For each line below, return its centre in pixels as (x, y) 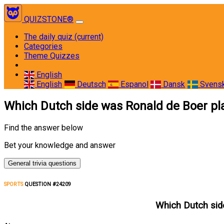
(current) (89, 37)
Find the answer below (43, 127)
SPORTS (13, 184)
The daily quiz (49, 37)
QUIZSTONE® (49, 19)
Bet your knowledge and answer (60, 145)
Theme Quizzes (52, 56)
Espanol (133, 84)
